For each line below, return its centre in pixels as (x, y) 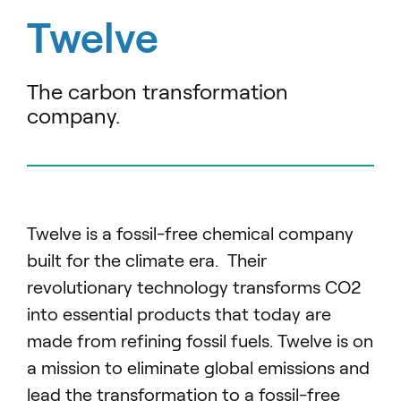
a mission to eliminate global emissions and (198, 367)
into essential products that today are (179, 314)
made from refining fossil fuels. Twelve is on (200, 341)
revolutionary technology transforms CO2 (194, 287)
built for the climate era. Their (147, 260)
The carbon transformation (158, 92)
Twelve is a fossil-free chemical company (190, 233)
